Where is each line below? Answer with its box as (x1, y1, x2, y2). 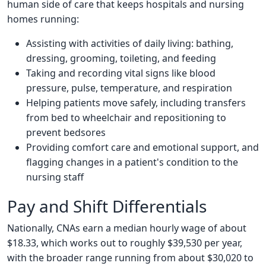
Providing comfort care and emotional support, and (26, 141, 259, 154)
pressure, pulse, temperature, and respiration (26, 81, 232, 95)
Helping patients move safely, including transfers (26, 96, 246, 110)
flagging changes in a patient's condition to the (26, 156, 238, 169)
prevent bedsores (26, 126, 106, 140)
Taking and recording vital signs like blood (26, 66, 216, 80)
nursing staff (26, 170, 84, 184)
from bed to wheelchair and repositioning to (26, 111, 226, 125)
